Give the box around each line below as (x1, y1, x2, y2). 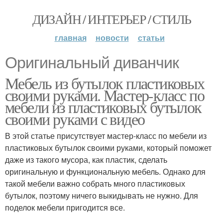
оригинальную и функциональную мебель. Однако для (5, 166, 206, 177)
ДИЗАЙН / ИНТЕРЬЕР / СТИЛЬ (32, 10, 191, 27)
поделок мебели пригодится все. (5, 202, 125, 213)
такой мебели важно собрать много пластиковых (5, 178, 185, 189)
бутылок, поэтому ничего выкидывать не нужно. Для (5, 190, 198, 201)
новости (95, 32, 129, 43)
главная (54, 32, 87, 43)
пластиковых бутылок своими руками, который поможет (5, 142, 212, 153)
